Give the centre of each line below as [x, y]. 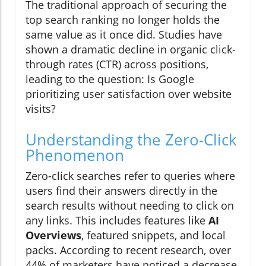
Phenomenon [75, 155]
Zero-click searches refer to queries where [130, 175]
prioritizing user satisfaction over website [129, 94]
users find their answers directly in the [121, 190]
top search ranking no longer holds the [123, 19]
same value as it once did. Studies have [124, 34]
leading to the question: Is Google [110, 79]
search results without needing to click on [130, 205]
